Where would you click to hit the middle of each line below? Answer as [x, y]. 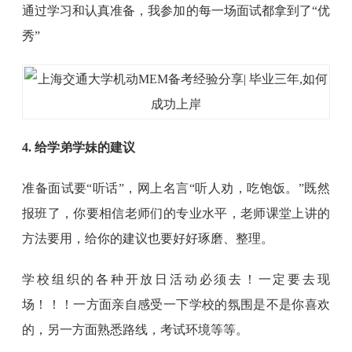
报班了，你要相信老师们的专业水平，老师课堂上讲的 [176, 213]
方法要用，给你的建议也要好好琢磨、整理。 [148, 238]
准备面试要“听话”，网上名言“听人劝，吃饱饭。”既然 [176, 188]
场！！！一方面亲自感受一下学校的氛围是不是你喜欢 [176, 304]
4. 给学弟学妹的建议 [79, 147]
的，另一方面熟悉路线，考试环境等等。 [136, 330]
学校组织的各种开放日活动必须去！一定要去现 [176, 279]
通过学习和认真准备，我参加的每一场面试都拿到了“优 [176, 11]
